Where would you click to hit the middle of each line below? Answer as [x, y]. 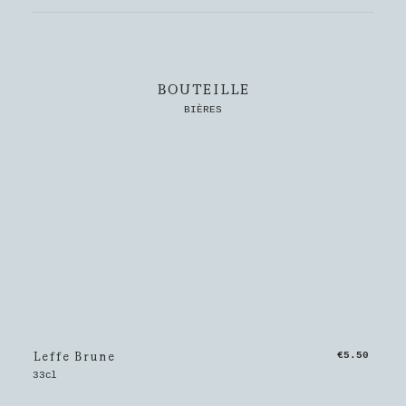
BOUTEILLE [203, 88]
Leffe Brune [73, 355]
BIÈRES [203, 110]
